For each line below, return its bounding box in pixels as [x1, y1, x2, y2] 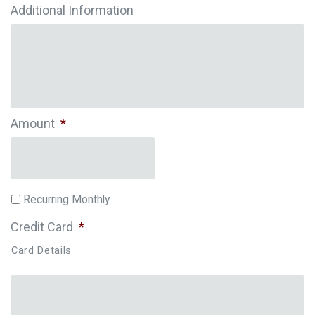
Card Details [11, 243, 72, 257]
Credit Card [11, 219, 73, 234]
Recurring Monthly [23, 192, 110, 206]
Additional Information [11, 3, 134, 18]
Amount [11, 116, 55, 131]
